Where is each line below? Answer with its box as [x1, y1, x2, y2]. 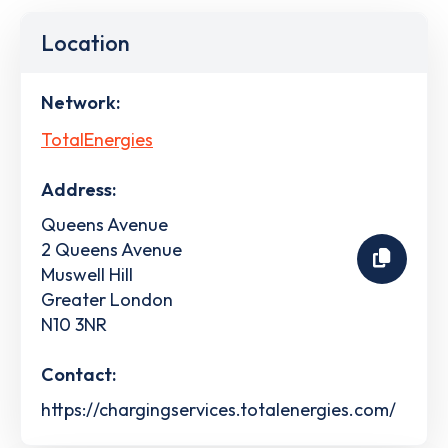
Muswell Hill [41, 262, 133, 286]
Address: [41, 177, 116, 201]
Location [41, 29, 130, 57]
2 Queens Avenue [41, 237, 182, 261]
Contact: [41, 362, 116, 386]
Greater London [41, 287, 173, 311]
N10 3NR [41, 312, 107, 336]
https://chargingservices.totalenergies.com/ [41, 397, 396, 421]
